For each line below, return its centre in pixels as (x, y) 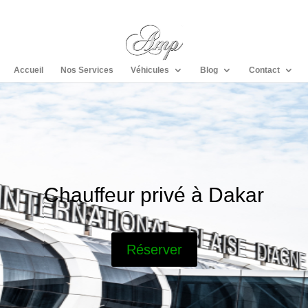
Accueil (28, 70)
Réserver (154, 250)
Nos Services (87, 70)
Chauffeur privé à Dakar (154, 195)
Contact (264, 70)
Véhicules (150, 70)
